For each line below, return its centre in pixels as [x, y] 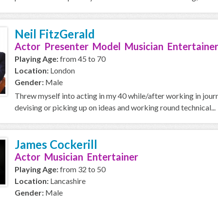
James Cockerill [56, 144]
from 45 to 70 [82, 59]
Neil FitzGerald [55, 34]
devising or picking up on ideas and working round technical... [115, 107]
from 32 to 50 [82, 169]
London [62, 70]
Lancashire [67, 181]
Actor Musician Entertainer [76, 157]
